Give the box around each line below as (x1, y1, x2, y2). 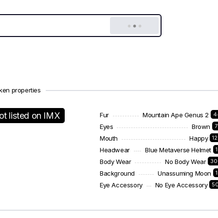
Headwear (100, 146, 130, 154)
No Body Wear (165, 158, 206, 165)
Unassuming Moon (158, 169, 212, 177)
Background (100, 169, 135, 177)
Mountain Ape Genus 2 (143, 111, 209, 119)
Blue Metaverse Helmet (145, 146, 212, 154)
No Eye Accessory (155, 181, 208, 189)
